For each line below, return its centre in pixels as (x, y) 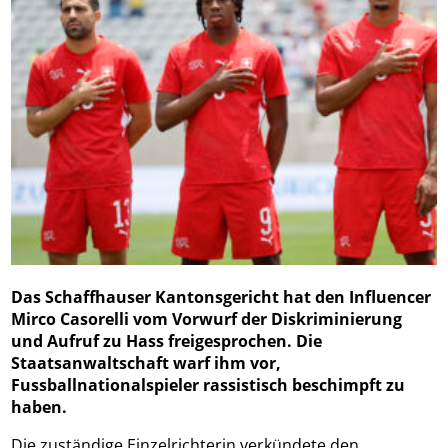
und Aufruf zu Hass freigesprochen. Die (167, 341)
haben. (39, 407)
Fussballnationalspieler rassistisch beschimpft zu (208, 385)
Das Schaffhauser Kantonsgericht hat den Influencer (221, 297)
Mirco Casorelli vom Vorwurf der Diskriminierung (207, 319)
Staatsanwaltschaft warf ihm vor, (146, 363)
